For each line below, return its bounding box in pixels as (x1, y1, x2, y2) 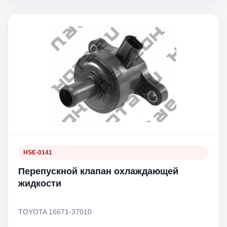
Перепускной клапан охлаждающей (18, 166, 178, 176)
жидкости (18, 178, 61, 188)
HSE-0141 (23, 149, 52, 156)
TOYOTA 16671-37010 (18, 208, 92, 216)
